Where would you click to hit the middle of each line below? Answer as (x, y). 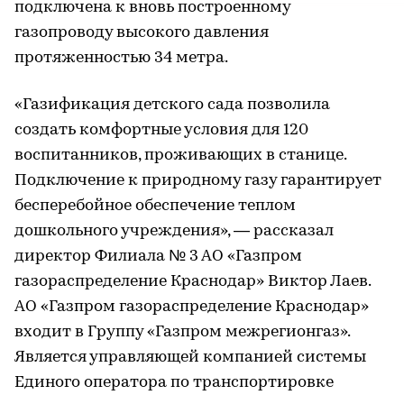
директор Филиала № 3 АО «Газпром (158, 256)
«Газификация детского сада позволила (172, 105)
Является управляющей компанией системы (190, 357)
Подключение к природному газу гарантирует (198, 180)
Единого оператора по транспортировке (174, 382)
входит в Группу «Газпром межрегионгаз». (182, 332)
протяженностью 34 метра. (121, 58)
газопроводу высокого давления (142, 32)
